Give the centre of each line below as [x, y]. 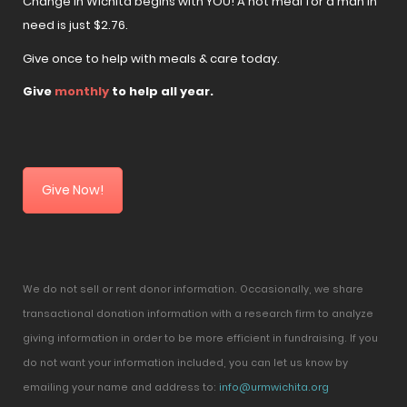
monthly [82, 92]
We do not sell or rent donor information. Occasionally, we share [193, 290]
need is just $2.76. [75, 25]
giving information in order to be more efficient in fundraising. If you [200, 339]
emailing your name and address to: [121, 388]
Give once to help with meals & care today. [151, 58]
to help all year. [161, 92]
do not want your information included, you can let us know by [185, 363]
